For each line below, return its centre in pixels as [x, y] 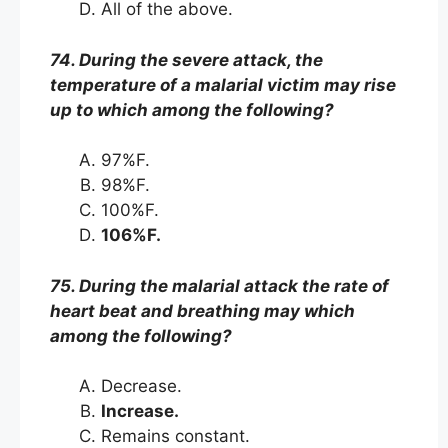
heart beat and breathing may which [202, 310]
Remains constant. [178, 436]
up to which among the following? [192, 109]
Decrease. [144, 386]
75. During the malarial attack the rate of [219, 285]
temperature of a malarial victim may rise [223, 84]
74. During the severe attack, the [186, 59]
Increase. [144, 411]
